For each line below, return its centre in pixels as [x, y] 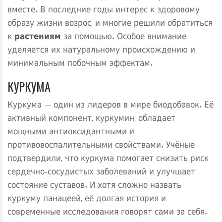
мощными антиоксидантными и [71, 133]
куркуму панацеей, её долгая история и [87, 199]
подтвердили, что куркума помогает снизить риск [108, 159]
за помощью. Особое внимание [124, 37]
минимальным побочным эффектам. [80, 64]
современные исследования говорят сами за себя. [107, 213]
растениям [38, 37]
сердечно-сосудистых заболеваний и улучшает [101, 173]
